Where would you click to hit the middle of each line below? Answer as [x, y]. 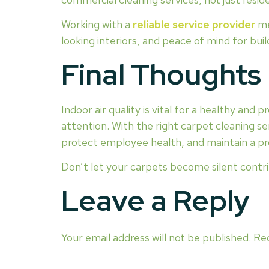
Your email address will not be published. [156, 237]
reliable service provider [194, 25]
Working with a [97, 25]
